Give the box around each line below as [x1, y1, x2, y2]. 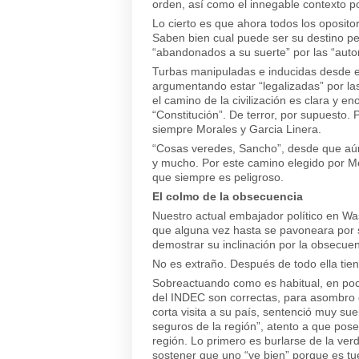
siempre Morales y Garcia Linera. [152, 123, 321, 135]
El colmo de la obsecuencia [152, 190, 303, 203]
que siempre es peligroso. [152, 171, 284, 184]
